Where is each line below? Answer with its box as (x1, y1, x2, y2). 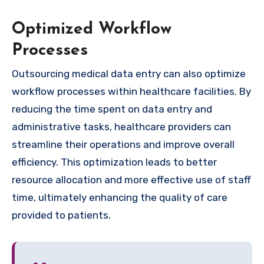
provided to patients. (12, 209, 111, 222)
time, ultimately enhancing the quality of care (12, 192, 227, 204)
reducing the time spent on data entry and (12, 103, 212, 115)
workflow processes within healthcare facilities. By (12, 85, 251, 98)
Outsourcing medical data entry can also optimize (12, 68, 246, 80)
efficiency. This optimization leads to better (12, 156, 217, 169)
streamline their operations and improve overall (12, 138, 235, 151)
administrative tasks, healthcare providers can (12, 121, 231, 133)
